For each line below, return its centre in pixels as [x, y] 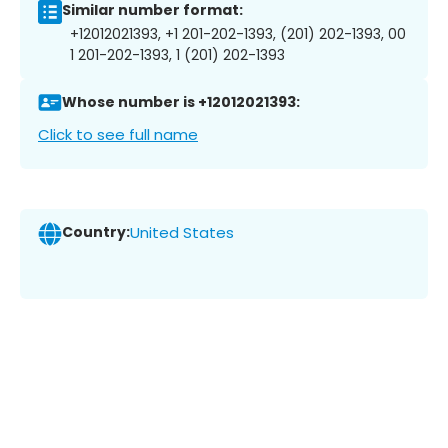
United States [182, 233]
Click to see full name [118, 134]
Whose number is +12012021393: [181, 102]
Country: [96, 232]
